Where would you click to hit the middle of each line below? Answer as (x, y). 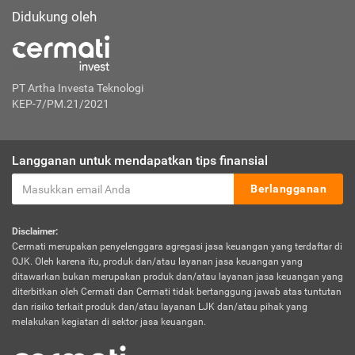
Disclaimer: (35, 231)
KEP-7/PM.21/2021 (61, 104)
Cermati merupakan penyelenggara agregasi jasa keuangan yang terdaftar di (177, 246)
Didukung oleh (54, 17)
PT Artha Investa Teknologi (78, 88)
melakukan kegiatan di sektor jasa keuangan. (109, 322)
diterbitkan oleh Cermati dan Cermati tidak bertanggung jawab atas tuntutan (177, 292)
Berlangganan (288, 189)
